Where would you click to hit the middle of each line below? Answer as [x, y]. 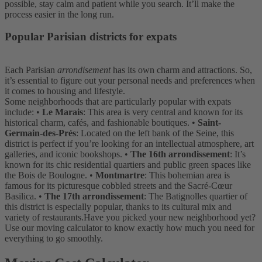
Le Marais [63, 112]
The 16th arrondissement [180, 154]
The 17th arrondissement [94, 196]
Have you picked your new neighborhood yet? [170, 218]
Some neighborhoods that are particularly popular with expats [118, 102]
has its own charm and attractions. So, [181, 70]
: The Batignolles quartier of [196, 196]
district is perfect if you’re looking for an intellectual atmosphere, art [129, 144]
